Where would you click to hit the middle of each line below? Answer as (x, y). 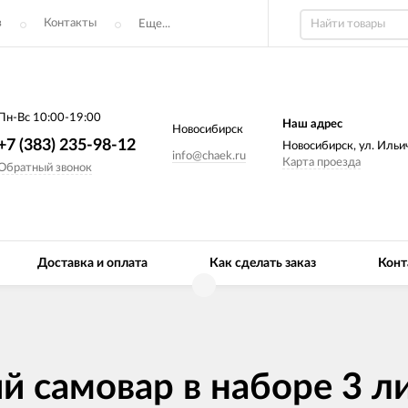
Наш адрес (312, 124)
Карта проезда (321, 162)
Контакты (70, 23)
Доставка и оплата (92, 263)
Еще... (154, 24)
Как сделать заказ (263, 263)
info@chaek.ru (209, 156)
